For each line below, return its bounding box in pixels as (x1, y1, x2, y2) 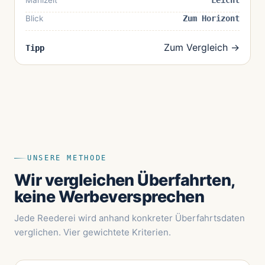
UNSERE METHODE (27, 154, 107, 163)
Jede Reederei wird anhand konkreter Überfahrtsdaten (14, 212, 245, 224)
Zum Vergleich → (164, 41, 240, 54)
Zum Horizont (183, 14, 240, 24)
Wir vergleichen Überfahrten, (14, 170, 235, 190)
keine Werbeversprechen (14, 187, 205, 207)
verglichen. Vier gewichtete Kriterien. (14, 227, 171, 238)
